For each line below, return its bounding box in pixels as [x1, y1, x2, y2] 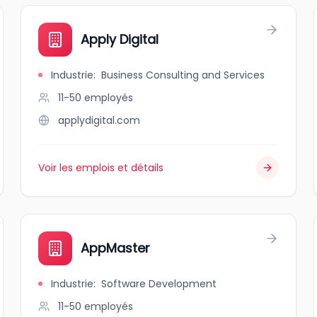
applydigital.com [58, 113, 141, 127]
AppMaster [81, 239, 151, 257]
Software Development [101, 277, 217, 291]
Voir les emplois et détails [38, 161, 164, 175]
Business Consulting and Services [101, 68, 265, 82]
